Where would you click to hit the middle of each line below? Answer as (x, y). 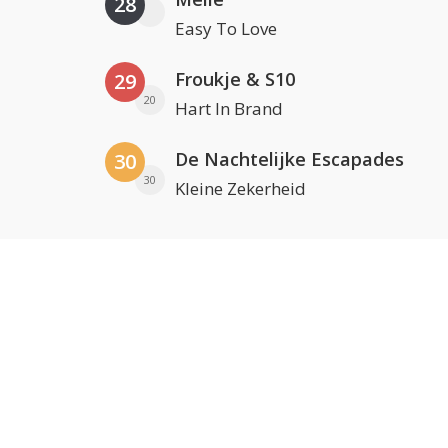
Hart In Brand (229, 108)
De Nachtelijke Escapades (289, 159)
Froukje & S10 (235, 79)
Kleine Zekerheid (240, 188)
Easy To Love (226, 28)
